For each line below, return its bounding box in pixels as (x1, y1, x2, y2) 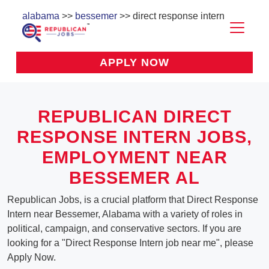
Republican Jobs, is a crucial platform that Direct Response (7, 195, 258, 205)
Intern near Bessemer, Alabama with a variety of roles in (7, 209, 243, 220)
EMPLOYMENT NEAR (41, 148, 228, 168)
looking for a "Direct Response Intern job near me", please (7, 238, 253, 249)
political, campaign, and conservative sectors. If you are (7, 223, 241, 234)
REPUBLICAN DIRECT (37, 107, 232, 127)
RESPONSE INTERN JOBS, (17, 127, 252, 147)
